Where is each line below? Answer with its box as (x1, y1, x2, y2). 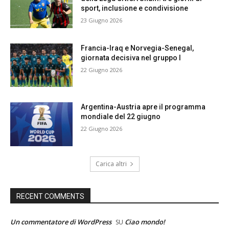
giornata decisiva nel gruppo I (81, 53, 181, 62)
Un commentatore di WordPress (10, 217, 111, 226)
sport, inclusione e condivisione (81, 4, 189, 12)
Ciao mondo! (125, 217, 165, 226)
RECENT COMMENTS (16, 192, 84, 200)
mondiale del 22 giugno (81, 112, 161, 121)
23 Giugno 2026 (81, 16, 123, 24)
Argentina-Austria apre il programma (81, 103, 206, 111)
